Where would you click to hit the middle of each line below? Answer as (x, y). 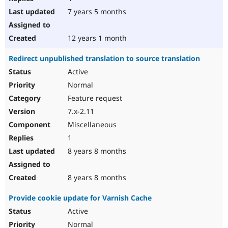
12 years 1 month (96, 38)
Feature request (94, 98)
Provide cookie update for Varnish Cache (80, 198)
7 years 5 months (96, 12)
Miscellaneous (91, 125)
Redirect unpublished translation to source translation (104, 59)
